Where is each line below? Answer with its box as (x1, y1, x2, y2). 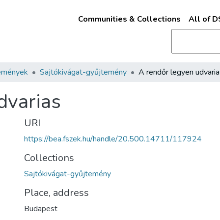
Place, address (24, 186, 89, 199)
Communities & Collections (78, 14, 181, 25)
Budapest (24, 203, 57, 214)
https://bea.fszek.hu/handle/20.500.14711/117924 (24, 134, 202, 144)
